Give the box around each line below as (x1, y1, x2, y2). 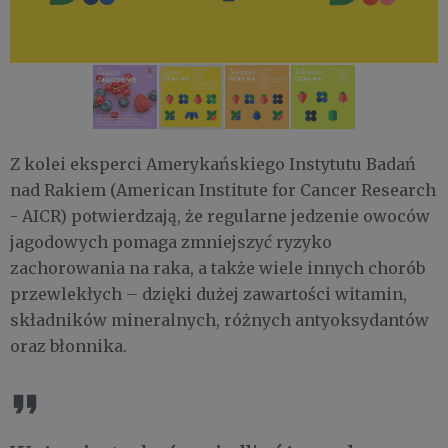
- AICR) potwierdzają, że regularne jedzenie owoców (10, 205, 430, 226)
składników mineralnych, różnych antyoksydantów (10, 309, 429, 330)
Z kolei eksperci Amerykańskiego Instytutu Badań (10, 153, 416, 174)
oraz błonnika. (10, 335, 127, 356)
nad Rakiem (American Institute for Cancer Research (10, 179, 436, 200)
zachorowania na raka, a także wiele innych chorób (10, 257, 425, 278)
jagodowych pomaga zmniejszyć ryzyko (10, 231, 332, 252)
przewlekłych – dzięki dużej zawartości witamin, (10, 283, 407, 304)
